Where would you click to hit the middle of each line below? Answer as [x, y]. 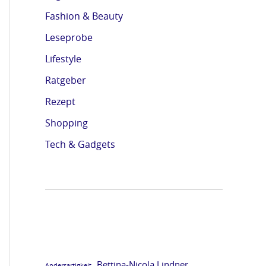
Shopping [66, 123]
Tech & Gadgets [80, 144]
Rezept [60, 102]
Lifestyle [63, 59]
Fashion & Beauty [84, 16]
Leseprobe [69, 37]
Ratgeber [66, 80]
